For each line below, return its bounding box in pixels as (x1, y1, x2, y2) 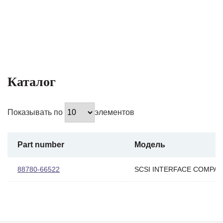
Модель (134, 140, 165, 149)
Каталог (7, 74, 56, 89)
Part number (17, 140, 64, 149)
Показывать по (7, 108, 65, 116)
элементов (95, 108, 134, 116)
